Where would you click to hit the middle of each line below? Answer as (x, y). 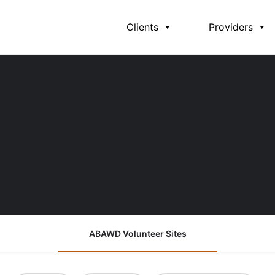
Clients (142, 27)
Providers (231, 27)
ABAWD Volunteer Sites (137, 234)
